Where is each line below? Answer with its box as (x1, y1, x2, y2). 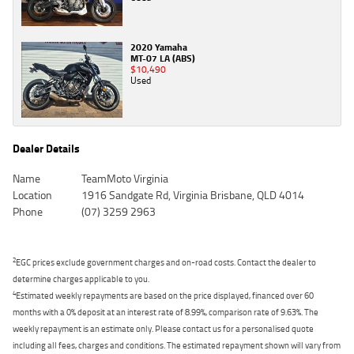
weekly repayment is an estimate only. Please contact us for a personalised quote (13, 322, 314, 336)
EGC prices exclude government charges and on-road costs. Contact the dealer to (16, 255, 316, 269)
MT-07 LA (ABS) (130, 51, 195, 66)
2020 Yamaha (130, 40, 187, 55)
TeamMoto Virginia (81, 170, 168, 187)
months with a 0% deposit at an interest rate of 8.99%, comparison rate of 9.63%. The (13, 305, 318, 319)
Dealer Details (13, 140, 80, 157)
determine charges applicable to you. (13, 272, 149, 286)
